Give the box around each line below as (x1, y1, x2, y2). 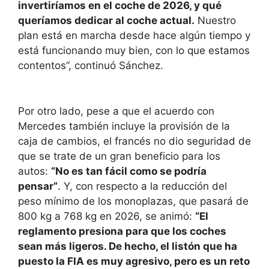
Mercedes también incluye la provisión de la (18, 119, 230, 132)
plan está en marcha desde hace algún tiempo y (18, 29, 250, 42)
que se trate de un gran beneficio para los (18, 150, 220, 162)
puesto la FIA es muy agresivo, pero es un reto (18, 255, 250, 267)
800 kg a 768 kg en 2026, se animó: (18, 210, 195, 222)
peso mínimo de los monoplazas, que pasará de (18, 195, 249, 207)
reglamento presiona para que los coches (18, 225, 226, 237)
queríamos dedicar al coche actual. (18, 14, 195, 27)
